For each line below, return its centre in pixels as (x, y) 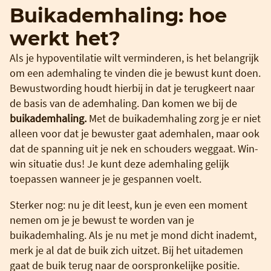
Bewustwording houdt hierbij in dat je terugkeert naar (132, 88)
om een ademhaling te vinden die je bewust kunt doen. (135, 73)
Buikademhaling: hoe (118, 15)
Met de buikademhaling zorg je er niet (175, 118)
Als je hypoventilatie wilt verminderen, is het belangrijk (134, 57)
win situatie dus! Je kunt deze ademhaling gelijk (119, 163)
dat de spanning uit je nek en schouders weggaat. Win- (134, 148)
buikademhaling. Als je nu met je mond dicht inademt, (133, 235)
